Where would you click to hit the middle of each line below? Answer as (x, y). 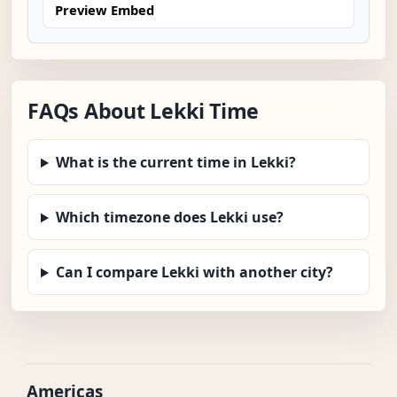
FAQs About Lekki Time (144, 111)
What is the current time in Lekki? (175, 163)
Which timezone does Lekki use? (169, 218)
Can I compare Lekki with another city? (194, 272)
